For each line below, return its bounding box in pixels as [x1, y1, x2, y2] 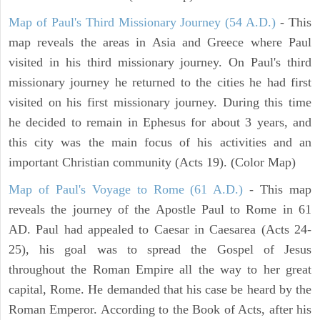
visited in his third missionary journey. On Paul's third [9, 54, 311, 69]
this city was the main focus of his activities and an [9, 134, 311, 149]
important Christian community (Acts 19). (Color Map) [9, 154, 296, 169]
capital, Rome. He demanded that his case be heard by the [9, 281, 311, 296]
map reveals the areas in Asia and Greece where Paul [9, 34, 311, 49]
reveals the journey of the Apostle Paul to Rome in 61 [9, 201, 311, 216]
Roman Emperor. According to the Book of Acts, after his [9, 301, 311, 316]
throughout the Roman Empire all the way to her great [9, 261, 311, 276]
